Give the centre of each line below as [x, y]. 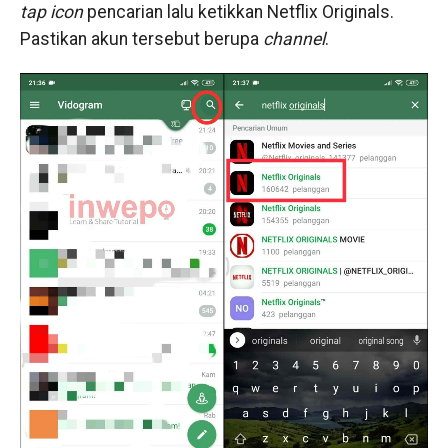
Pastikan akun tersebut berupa [141, 39]
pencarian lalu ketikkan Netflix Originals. [238, 12]
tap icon [51, 12]
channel [293, 39]
